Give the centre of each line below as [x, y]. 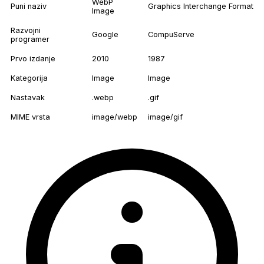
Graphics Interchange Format [201, 6]
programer [30, 39]
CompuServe [171, 35]
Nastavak [28, 98]
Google [105, 35]
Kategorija [29, 78]
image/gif [165, 117]
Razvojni [26, 31]
